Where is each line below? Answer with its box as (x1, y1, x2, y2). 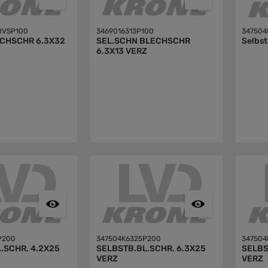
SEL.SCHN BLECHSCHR (96, 36, 190, 47)
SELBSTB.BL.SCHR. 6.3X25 (96, 243, 206, 254)
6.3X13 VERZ (96, 46, 147, 57)
